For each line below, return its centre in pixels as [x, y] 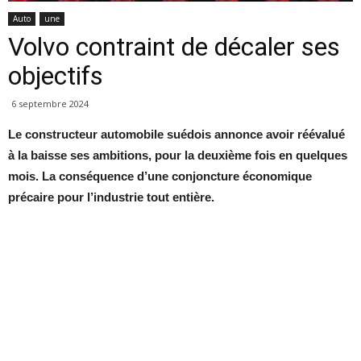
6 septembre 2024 [50, 104]
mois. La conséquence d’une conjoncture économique [160, 176]
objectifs [56, 76]
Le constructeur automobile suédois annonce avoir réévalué [176, 135]
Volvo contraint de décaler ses [174, 47]
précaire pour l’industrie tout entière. [111, 197]
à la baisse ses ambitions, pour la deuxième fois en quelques [178, 156]
